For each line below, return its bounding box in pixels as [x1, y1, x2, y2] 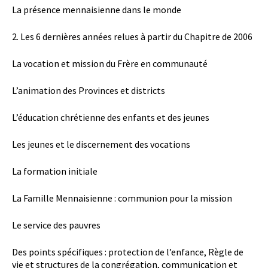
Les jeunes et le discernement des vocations [12, 138, 190, 151]
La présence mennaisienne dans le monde [12, 4, 181, 16]
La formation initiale [12, 165, 98, 178]
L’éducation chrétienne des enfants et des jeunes [12, 111, 209, 124]
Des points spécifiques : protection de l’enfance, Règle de [12, 246, 243, 258]
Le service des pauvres [12, 219, 100, 232]
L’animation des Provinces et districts [12, 84, 165, 97]
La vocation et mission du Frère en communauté [12, 57, 208, 70]
